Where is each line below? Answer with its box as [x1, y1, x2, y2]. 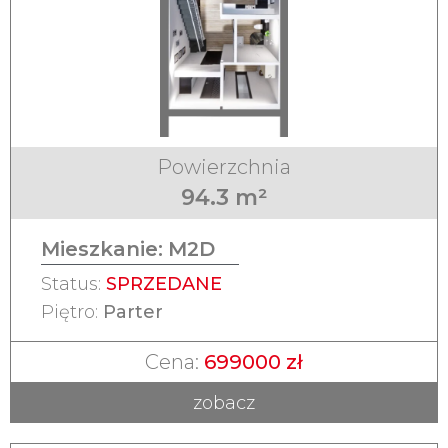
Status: [41, 273, 106, 296]
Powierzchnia [157, 155, 291, 180]
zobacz [193, 391, 255, 414]
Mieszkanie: [41, 237, 163, 262]
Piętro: [41, 301, 103, 324]
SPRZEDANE [106, 273, 222, 296]
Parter [103, 301, 163, 324]
